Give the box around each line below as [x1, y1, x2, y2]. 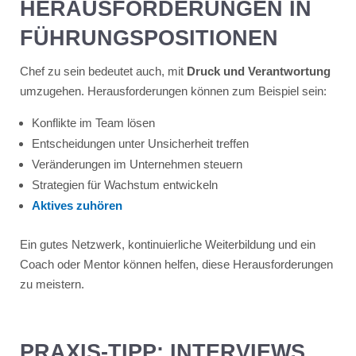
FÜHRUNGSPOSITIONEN [19, 25, 278, 50]
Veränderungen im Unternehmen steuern [31, 157, 242, 171]
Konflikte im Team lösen [31, 115, 155, 130]
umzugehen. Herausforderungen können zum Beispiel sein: [19, 83, 327, 98]
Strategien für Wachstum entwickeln [31, 177, 218, 192]
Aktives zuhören [31, 198, 122, 212]
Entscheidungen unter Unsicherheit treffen [31, 136, 249, 150]
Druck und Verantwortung [186, 64, 331, 78]
